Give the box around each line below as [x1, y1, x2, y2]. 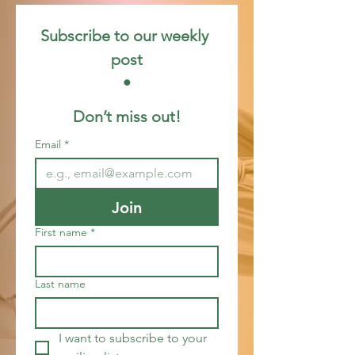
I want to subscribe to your [59, 330, 207, 345]
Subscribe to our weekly [40, 26, 209, 45]
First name [35, 225, 87, 239]
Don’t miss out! [72, 107, 181, 126]
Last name [35, 277, 86, 291]
